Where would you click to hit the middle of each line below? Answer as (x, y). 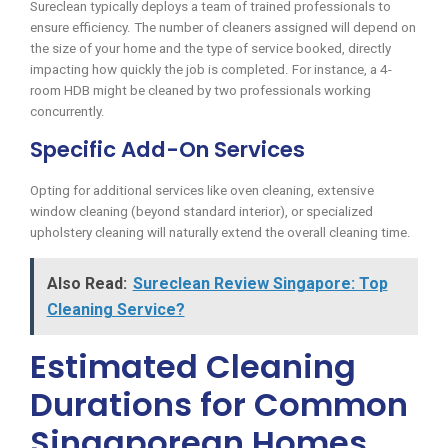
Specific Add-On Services (167, 150)
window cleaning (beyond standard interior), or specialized (201, 212)
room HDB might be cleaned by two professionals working (200, 91)
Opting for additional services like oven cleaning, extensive (202, 191)
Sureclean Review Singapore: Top (260, 283)
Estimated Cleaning (193, 366)
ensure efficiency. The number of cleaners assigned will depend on (223, 28)
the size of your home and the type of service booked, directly (210, 49)
